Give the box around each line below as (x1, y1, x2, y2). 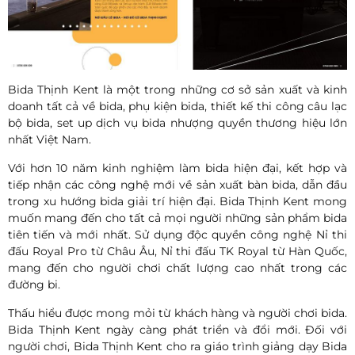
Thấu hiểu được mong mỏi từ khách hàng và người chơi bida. (8, 305, 347, 320)
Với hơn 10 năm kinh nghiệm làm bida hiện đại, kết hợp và (8, 160, 347, 175)
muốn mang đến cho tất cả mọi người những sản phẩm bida (8, 210, 347, 225)
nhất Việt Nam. (8, 132, 91, 147)
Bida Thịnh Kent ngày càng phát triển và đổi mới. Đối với (8, 322, 347, 337)
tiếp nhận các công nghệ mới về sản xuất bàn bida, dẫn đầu (8, 177, 347, 192)
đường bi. (8, 277, 60, 292)
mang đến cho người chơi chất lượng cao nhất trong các (8, 260, 347, 275)
